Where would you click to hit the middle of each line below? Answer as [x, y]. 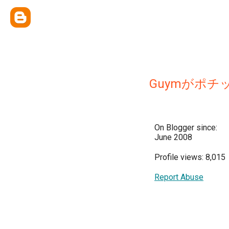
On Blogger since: [186, 128]
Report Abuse [179, 177]
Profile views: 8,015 [190, 157]
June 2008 [173, 137]
